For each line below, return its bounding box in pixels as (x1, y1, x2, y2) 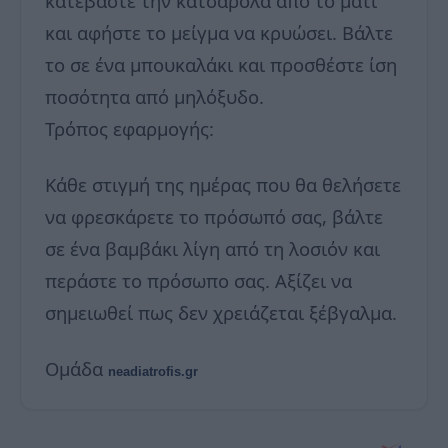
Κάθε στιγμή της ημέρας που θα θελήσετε (45, 171, 401, 197)
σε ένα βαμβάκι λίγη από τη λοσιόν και (45, 235, 380, 261)
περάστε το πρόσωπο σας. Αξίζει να (45, 267, 352, 293)
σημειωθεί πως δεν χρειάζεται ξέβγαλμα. (45, 299, 397, 325)
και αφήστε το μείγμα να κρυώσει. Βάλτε (45, 19, 393, 45)
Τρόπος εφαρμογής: (45, 115, 214, 141)
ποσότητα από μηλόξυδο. (45, 83, 264, 109)
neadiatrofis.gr (108, 363, 198, 379)
